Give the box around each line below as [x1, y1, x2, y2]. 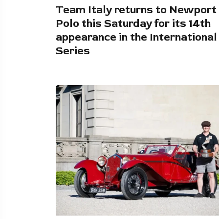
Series [56, 44, 90, 58]
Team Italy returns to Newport [56, 2, 217, 17]
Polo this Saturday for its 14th [56, 16, 211, 30]
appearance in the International [56, 30, 217, 44]
